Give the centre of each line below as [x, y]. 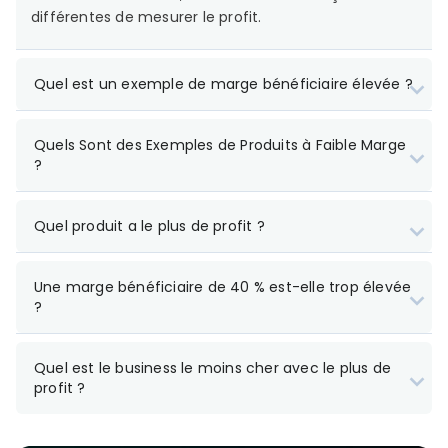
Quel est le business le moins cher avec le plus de [213, 367]
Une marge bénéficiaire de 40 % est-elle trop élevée [223, 286]
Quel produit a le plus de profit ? [149, 225]
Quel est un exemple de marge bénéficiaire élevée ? [223, 83]
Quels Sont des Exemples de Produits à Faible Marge [220, 144]
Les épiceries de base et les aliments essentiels [240, 411]
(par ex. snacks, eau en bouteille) [190, 434]
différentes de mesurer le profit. [146, 16]
